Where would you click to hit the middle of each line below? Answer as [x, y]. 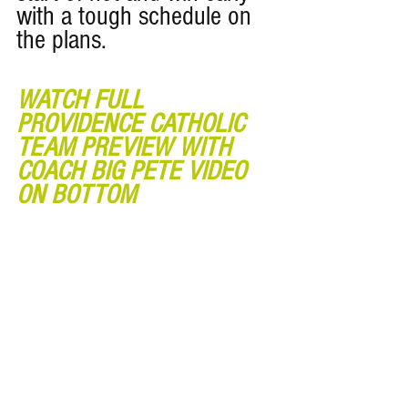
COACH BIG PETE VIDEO [134, 171]
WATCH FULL [83, 100]
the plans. [65, 40]
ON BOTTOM [76, 194]
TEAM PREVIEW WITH [127, 147]
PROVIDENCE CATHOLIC [133, 123]
